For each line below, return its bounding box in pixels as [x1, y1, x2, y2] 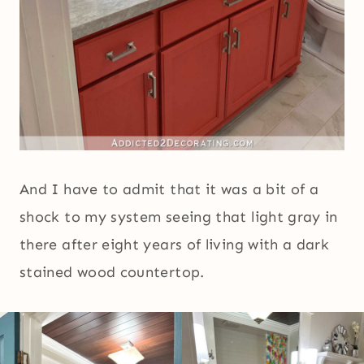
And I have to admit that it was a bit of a [19, 180, 319, 199]
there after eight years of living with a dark [19, 236, 330, 254]
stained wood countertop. [19, 263, 205, 282]
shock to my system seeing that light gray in [19, 208, 338, 227]
